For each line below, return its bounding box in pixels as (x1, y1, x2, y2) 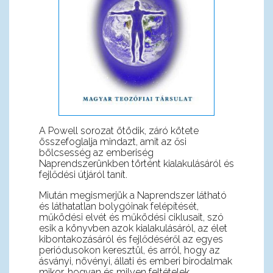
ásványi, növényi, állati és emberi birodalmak (38, 255, 232, 268)
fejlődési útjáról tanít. (38, 169, 127, 181)
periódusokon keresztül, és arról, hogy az (38, 244, 220, 257)
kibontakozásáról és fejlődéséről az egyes (38, 233, 223, 246)
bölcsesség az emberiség (38, 147, 154, 159)
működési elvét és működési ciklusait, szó (38, 211, 224, 224)
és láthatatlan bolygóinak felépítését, (38, 200, 199, 213)
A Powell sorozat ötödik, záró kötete (38, 125, 199, 137)
